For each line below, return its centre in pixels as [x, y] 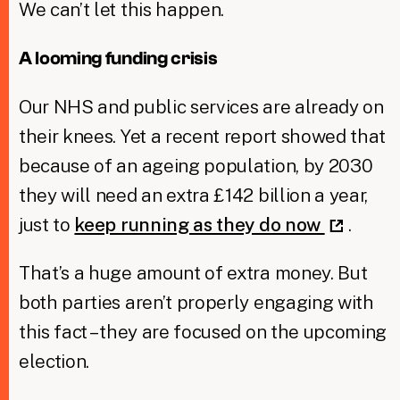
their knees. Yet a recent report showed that [202, 136]
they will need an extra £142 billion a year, [193, 195]
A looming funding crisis [118, 58]
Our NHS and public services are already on [201, 106]
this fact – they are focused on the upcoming [203, 331]
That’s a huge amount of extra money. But [193, 272]
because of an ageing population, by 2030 [196, 165]
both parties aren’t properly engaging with [196, 302]
